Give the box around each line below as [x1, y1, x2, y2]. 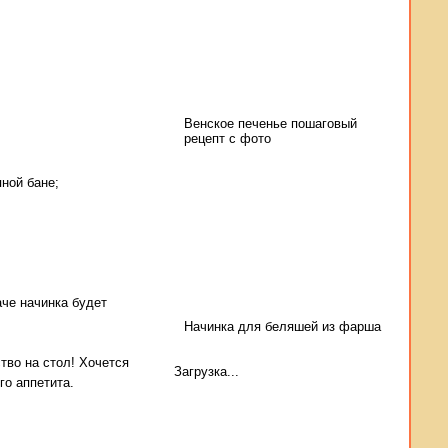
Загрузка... [174, 364, 239, 379]
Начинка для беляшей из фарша [184, 319, 381, 334]
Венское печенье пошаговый [184, 116, 357, 131]
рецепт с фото [184, 131, 271, 146]
